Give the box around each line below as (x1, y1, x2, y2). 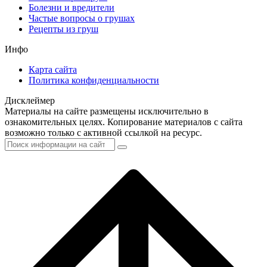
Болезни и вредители (29, 2, 114, 13)
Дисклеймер (5, 95, 55, 105)
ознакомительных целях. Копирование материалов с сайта (5, 116, 243, 127)
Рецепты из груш (29, 23, 98, 34)
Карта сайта (29, 64, 77, 74)
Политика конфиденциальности (29, 74, 159, 85)
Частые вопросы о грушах (29, 13, 135, 23)
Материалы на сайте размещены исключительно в (5, 105, 209, 116)
